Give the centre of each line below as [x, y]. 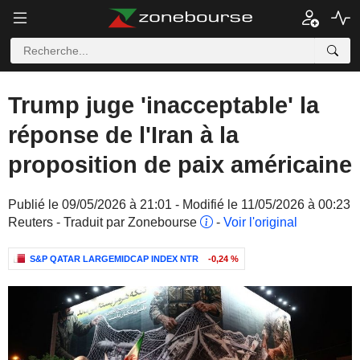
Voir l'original [260, 222]
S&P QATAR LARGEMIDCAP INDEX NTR [114, 259]
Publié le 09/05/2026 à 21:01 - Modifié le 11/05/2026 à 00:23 [179, 205]
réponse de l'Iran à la [123, 135]
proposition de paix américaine [180, 165]
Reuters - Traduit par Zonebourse [104, 222]
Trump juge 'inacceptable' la [164, 105]
